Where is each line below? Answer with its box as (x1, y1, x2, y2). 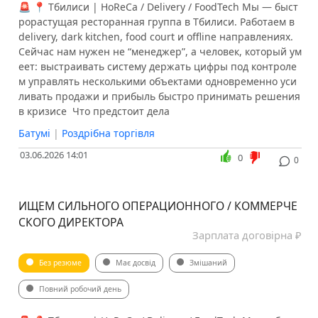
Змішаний (189, 258, 227, 268)
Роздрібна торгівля (61, 126, 155, 141)
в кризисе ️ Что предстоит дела (18, 104, 170, 119)
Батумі (18, 126, 50, 141)
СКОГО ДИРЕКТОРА (18, 214, 124, 231)
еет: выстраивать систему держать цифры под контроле (18, 60, 297, 74)
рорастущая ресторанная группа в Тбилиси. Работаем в (18, 15, 295, 29)
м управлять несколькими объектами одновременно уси (18, 75, 297, 89)
